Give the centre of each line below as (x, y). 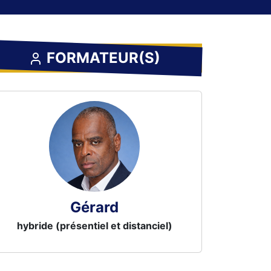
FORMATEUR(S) (102, 58)
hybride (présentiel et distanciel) (94, 226)
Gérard (94, 207)
